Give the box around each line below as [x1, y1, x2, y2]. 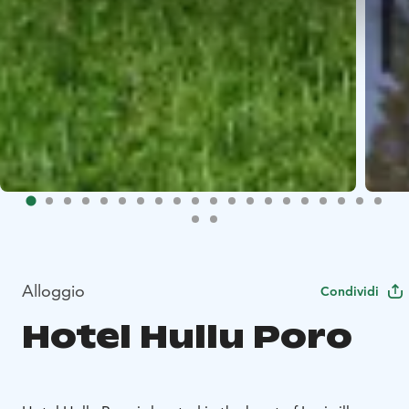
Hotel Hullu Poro [22, 316, 352, 358]
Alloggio [22, 279, 85, 301]
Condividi [320, 282, 379, 299]
